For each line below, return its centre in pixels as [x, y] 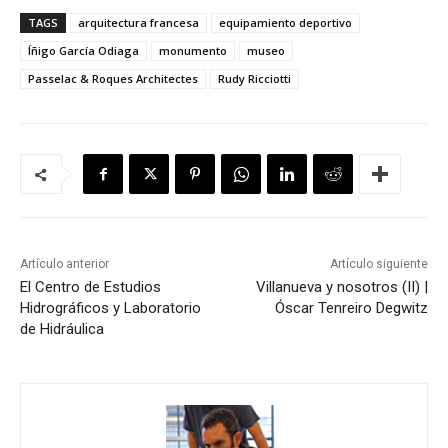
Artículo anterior [64, 264]
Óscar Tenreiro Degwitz [351, 308]
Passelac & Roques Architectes [113, 79]
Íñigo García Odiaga [83, 51]
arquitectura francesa [138, 23]
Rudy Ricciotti [254, 79]
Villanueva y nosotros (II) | [341, 287]
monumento [193, 51]
